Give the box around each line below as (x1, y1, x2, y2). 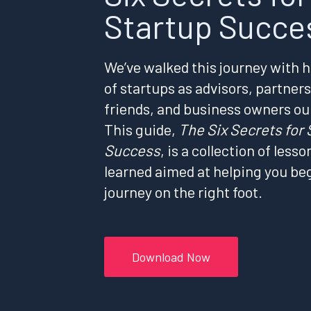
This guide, (104, 119, 178, 138)
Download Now (132, 249, 210, 264)
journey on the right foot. (104, 182, 262, 201)
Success (104, 140, 160, 159)
